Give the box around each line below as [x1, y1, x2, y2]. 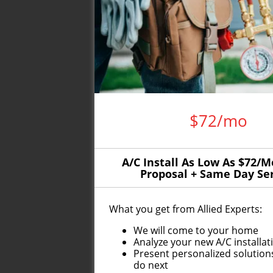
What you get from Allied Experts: [109, 202, 263, 216]
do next [133, 258, 169, 272]
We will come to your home [133, 224, 259, 237]
